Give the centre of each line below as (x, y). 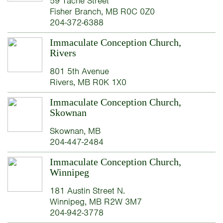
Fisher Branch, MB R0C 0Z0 (102, 12)
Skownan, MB (75, 131)
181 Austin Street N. (87, 191)
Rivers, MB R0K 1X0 (88, 82)
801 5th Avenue (79, 71)
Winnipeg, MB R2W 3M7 (96, 202)
